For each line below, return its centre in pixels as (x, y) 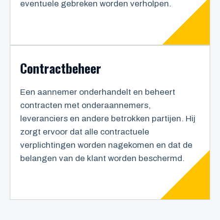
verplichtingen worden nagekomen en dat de (106, 145)
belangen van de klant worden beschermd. (102, 159)
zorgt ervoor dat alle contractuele (85, 132)
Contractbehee (58, 68)
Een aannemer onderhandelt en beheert (98, 92)
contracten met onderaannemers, (85, 106)
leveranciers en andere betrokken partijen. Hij (108, 119)
